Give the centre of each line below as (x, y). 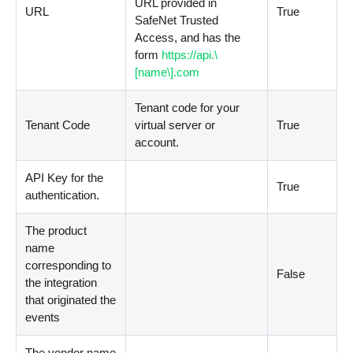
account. (157, 143)
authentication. (63, 195)
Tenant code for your (188, 108)
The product (56, 231)
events (43, 318)
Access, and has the (188, 38)
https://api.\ (190, 55)
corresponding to (69, 266)
